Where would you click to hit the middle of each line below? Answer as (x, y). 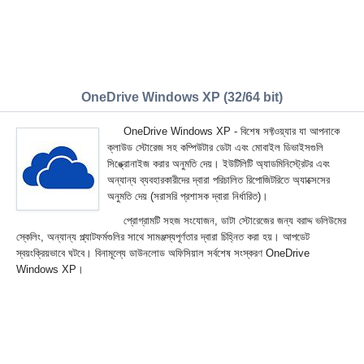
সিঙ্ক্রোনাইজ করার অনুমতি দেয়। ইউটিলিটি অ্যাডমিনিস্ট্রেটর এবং (219, 164)
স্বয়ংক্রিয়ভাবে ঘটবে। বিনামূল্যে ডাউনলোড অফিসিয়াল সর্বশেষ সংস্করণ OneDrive (163, 253)
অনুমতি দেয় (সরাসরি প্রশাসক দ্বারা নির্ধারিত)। (188, 196)
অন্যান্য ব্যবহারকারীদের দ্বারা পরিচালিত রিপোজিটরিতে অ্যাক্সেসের (219, 180)
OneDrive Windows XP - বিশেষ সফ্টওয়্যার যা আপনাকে (232, 131)
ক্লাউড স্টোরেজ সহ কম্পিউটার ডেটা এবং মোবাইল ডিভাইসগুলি (215, 147)
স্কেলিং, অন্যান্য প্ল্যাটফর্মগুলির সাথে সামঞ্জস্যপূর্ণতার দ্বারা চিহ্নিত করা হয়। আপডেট (163, 237)
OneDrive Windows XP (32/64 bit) (182, 97)
